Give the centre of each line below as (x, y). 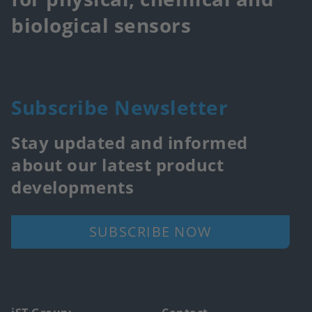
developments (72, 187)
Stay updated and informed (130, 142)
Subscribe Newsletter (119, 107)
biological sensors (101, 25)
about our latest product (117, 164)
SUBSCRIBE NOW (150, 231)
